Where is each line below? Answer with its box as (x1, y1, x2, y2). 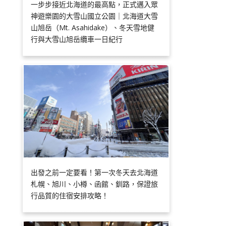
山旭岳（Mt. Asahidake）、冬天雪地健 (31, 22, 155, 32)
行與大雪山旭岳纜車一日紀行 (31, 34, 123, 44)
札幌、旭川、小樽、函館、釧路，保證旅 (31, 179, 158, 189)
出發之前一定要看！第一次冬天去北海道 (31, 167, 158, 177)
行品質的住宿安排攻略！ (31, 190, 109, 200)
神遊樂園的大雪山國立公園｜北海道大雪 (31, 11, 158, 21)
